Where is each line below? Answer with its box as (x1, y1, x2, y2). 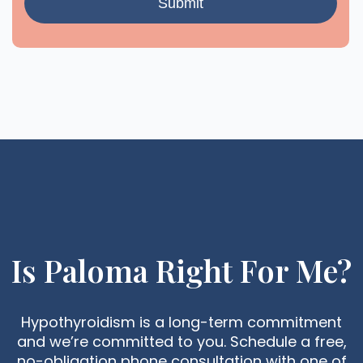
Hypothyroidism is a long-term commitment (21, 312, 342, 332)
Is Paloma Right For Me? (11, 250, 352, 291)
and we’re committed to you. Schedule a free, (16, 331, 347, 352)
